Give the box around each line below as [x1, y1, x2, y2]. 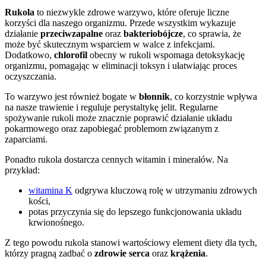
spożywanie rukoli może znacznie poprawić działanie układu [5, 113, 232, 123]
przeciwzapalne [40, 28, 103, 39]
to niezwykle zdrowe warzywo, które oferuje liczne [34, 7, 229, 18]
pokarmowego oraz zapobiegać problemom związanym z [5, 123, 218, 134]
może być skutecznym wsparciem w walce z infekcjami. [5, 39, 215, 50]
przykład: [5, 165, 40, 176]
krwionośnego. [28, 217, 84, 228]
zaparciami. [5, 134, 47, 145]
